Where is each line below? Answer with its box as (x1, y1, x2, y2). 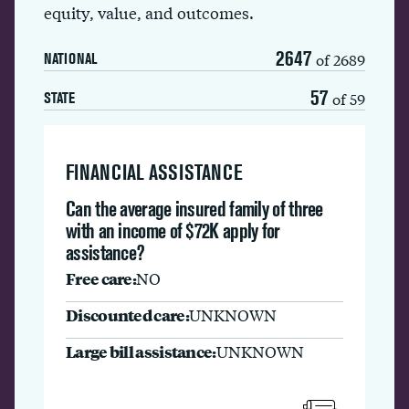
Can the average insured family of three (66, 196, 323, 221)
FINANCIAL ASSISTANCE (66, 160, 243, 184)
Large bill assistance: (66, 340, 216, 362)
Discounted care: (66, 303, 189, 326)
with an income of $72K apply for (66, 218, 280, 243)
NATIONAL (44, 49, 97, 68)
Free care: (66, 267, 136, 289)
